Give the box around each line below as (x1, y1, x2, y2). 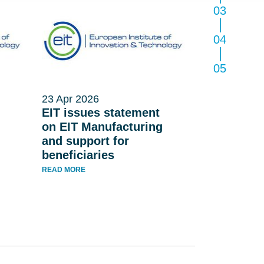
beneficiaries (41, 148, 114, 161)
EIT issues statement (41, 106, 160, 119)
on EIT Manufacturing (41, 120, 163, 133)
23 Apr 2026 (41, 93, 99, 105)
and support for (41, 134, 129, 147)
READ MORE (41, 166, 85, 174)
